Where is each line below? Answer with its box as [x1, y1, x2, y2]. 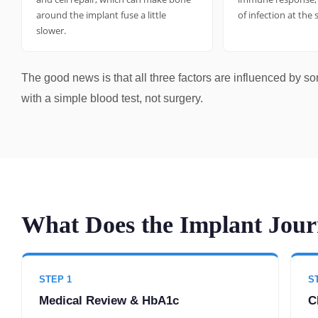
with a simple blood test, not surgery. [21, 92, 203, 105]
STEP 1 [39, 274, 72, 285]
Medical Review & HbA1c [39, 294, 179, 308]
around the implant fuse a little [36, 9, 166, 22]
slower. [36, 24, 66, 38]
